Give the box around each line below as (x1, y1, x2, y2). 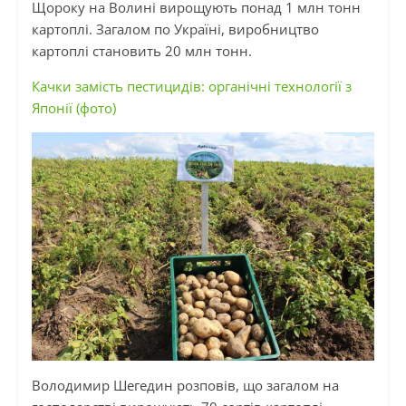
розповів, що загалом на (172, 376, 339, 395)
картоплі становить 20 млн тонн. (31, 42, 252, 61)
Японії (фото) (31, 99, 116, 118)
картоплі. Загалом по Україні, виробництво (31, 20, 319, 39)
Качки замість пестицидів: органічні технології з (31, 77, 352, 96)
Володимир (31, 376, 113, 395)
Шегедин (112, 376, 173, 395)
